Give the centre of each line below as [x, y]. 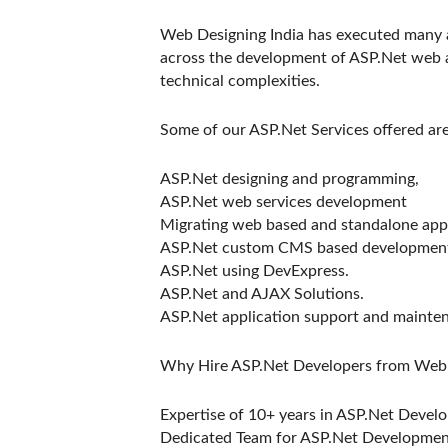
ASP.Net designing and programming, [289, 179]
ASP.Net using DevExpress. [254, 271]
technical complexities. [240, 81]
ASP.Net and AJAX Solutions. [262, 294]
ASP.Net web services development [283, 202]
